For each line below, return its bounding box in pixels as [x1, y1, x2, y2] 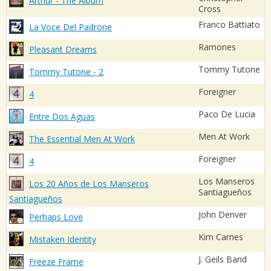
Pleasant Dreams [29, 44, 97, 56]
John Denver [198, 209, 247, 221]
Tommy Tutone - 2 [29, 66, 103, 78]
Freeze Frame [29, 256, 83, 268]
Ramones [198, 41, 236, 53]
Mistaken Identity [29, 233, 96, 246]
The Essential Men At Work [29, 133, 135, 145]
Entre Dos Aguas [29, 111, 95, 123]
